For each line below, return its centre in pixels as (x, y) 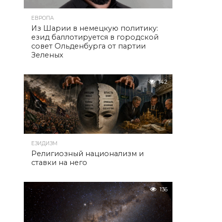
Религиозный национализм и (87, 154)
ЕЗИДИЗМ (44, 143)
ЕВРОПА (43, 18)
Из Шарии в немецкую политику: (95, 28)
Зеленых (47, 55)
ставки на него (59, 163)
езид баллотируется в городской (95, 37)
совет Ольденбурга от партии (88, 46)
